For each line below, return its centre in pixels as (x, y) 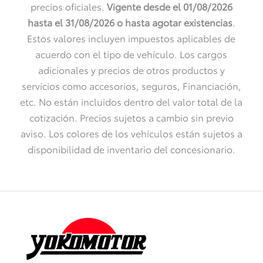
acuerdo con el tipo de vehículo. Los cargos (131, 53)
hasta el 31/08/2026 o (75, 22)
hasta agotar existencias (178, 22)
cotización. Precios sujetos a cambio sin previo (131, 117)
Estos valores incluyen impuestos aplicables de (131, 38)
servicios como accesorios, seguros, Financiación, (131, 85)
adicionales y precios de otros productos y (131, 69)
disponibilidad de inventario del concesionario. (131, 149)
